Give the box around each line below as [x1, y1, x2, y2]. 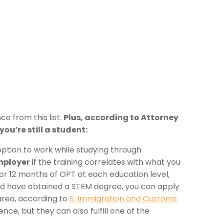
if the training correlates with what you [30, 156, 180, 168]
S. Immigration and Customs [69, 193, 177, 204]
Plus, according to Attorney [64, 112, 178, 123]
